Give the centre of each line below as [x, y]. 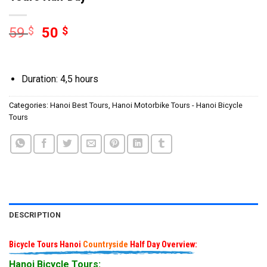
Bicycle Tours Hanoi [46, 245]
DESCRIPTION [35, 215]
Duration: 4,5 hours [60, 79]
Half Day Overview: [163, 245]
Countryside [105, 245]
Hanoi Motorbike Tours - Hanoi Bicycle [177, 105]
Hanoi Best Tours [79, 105]
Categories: [30, 105]
